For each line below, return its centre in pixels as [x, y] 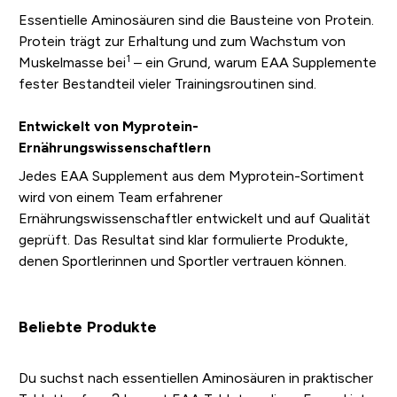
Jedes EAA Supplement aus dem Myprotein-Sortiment [191, 176]
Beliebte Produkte [87, 327]
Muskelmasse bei [72, 63]
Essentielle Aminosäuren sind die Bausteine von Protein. [196, 20]
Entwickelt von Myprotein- [108, 127]
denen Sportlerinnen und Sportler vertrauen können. [182, 261]
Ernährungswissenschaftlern [114, 148]
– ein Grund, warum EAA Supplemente [253, 63]
